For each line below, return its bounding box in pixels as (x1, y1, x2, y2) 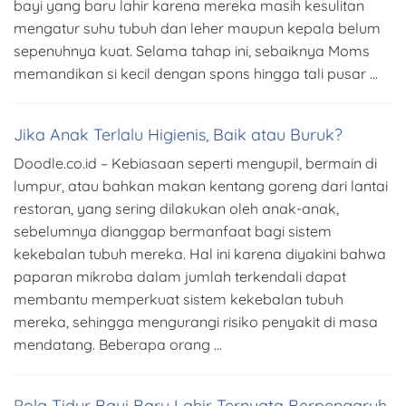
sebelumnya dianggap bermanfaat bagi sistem (14, 222, 332, 241)
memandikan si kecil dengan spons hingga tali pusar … (14, 64, 378, 83)
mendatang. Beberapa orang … (14, 335, 222, 354)
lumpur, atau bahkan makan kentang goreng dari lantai (14, 177, 388, 196)
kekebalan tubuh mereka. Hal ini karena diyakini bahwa (14, 245, 386, 264)
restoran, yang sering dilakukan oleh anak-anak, (14, 199, 339, 218)
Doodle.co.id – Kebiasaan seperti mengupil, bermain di (14, 154, 377, 173)
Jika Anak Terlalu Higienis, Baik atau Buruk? (14, 124, 343, 146)
